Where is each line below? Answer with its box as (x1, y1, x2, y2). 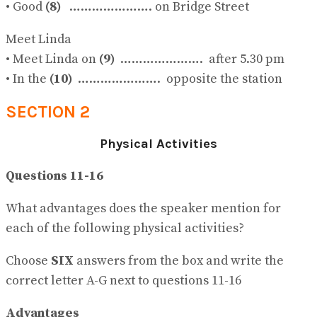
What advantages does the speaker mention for (6, 200, 281, 217)
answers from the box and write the (74, 252, 284, 269)
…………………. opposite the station (72, 70, 282, 87)
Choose (6, 252, 51, 269)
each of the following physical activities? (6, 219, 244, 236)
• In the (6, 70, 50, 87)
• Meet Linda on (6, 50, 99, 67)
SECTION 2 (6, 101, 90, 122)
